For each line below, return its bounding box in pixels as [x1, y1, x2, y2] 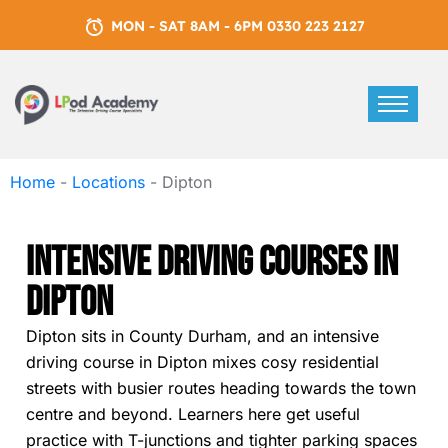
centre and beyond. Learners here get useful [26, 404, 360, 424]
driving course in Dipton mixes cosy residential [26, 352, 379, 372]
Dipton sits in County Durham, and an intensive [26, 326, 379, 346]
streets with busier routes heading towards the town [26, 378, 416, 398]
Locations [72, 172, 145, 192]
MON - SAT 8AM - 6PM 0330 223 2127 [111, 17, 365, 35]
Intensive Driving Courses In [26, 239, 398, 287]
